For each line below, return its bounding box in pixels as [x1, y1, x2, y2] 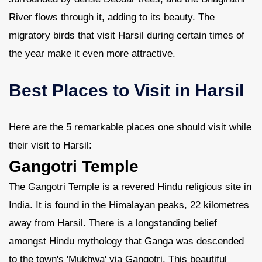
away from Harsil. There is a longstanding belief [9, 218, 217, 229]
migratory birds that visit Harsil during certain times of [9, 30, 244, 41]
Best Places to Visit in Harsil [9, 81, 244, 100]
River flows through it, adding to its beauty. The [9, 12, 215, 23]
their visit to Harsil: [9, 140, 92, 151]
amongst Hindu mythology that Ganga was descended [9, 236, 244, 247]
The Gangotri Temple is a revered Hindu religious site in [9, 181, 251, 192]
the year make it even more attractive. [9, 48, 175, 59]
